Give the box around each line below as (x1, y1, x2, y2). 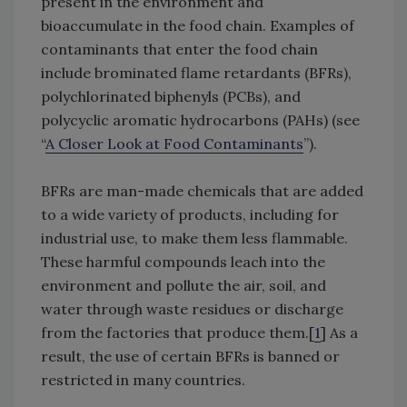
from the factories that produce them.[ (41, 323, 314, 342)
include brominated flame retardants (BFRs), (41, 64, 352, 83)
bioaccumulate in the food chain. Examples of (41, 16, 354, 35)
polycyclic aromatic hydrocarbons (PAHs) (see (41, 111, 360, 130)
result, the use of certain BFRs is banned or (41, 347, 340, 366)
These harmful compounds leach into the (41, 253, 325, 272)
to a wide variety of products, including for (41, 205, 339, 224)
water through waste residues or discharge (41, 300, 343, 319)
